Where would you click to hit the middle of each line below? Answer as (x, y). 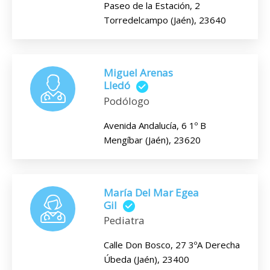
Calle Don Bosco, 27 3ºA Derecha (172, 245)
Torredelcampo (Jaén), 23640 (165, 20)
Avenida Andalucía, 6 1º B (155, 125)
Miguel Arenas (138, 73)
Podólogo (127, 101)
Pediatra (124, 221)
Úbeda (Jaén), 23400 (146, 259)
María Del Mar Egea (151, 192)
